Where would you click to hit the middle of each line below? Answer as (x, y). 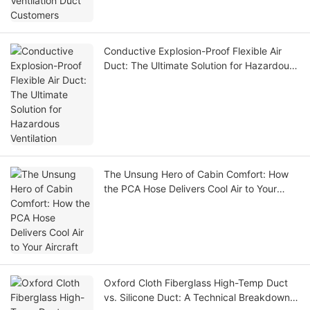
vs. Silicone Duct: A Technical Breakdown (197, 297)
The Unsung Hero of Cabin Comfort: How (196, 174)
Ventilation (127, 80)
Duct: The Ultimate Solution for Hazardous (199, 65)
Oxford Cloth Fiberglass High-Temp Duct (196, 282)
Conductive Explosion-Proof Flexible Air (193, 51)
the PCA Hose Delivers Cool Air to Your (190, 188)
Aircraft (120, 203)
